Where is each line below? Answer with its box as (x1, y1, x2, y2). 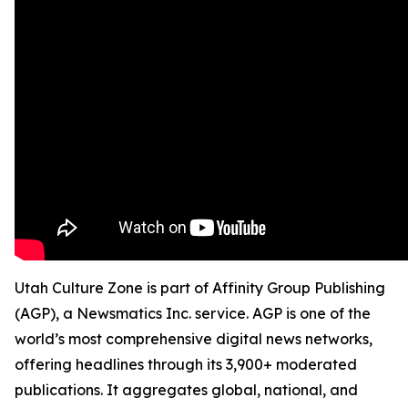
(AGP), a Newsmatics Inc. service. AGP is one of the (15, 304, 371, 322)
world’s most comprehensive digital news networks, (15, 330, 372, 348)
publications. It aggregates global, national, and (15, 381, 358, 399)
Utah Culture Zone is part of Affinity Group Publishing (15, 279, 385, 297)
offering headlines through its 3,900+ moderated (15, 355, 357, 373)
